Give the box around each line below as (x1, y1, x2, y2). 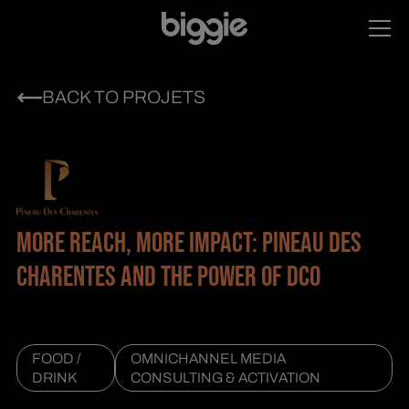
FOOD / (31, 350, 81, 366)
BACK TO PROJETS (41, 87, 205, 107)
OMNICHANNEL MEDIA (130, 350, 286, 366)
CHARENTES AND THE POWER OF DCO (16, 260, 320, 295)
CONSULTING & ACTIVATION (130, 369, 320, 385)
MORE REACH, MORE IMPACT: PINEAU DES (16, 226, 362, 261)
